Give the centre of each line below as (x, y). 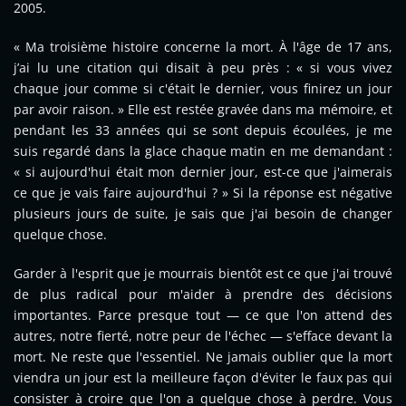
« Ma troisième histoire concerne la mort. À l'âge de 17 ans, (203, 47)
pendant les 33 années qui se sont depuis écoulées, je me (203, 130)
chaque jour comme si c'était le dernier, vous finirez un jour (203, 89)
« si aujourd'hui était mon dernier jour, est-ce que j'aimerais (203, 172)
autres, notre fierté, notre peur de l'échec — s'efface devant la (203, 336)
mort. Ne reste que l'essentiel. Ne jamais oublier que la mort (203, 357)
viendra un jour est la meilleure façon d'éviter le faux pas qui (203, 378)
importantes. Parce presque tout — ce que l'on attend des (203, 315)
